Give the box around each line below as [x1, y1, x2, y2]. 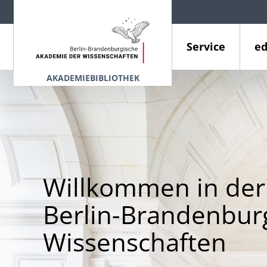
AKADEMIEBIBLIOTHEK [46, 72, 139, 83]
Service [186, 39, 225, 54]
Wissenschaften [43, 225, 226, 259]
